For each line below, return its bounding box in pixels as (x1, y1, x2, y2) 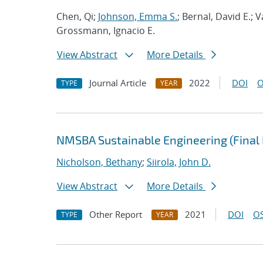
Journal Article (89, 77, 146, 89)
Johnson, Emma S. (98, 10, 177, 23)
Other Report (89, 208, 142, 220)
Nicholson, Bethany (56, 156, 142, 168)
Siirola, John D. (147, 156, 211, 168)
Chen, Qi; (56, 10, 98, 23)
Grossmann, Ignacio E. (56, 24, 155, 37)
